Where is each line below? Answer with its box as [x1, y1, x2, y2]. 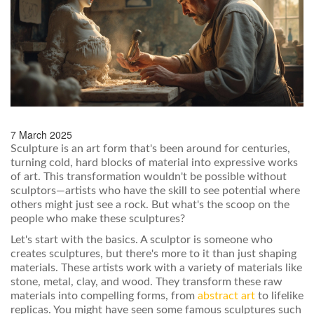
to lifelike [255, 290, 303, 302]
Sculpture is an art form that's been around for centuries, [11, 143, 290, 155]
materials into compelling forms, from [11, 290, 198, 302]
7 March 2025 [11, 128, 72, 142]
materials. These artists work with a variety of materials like [11, 262, 302, 274]
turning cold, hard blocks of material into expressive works [11, 157, 298, 169]
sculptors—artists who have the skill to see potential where [11, 185, 300, 197]
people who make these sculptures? [11, 213, 185, 225]
